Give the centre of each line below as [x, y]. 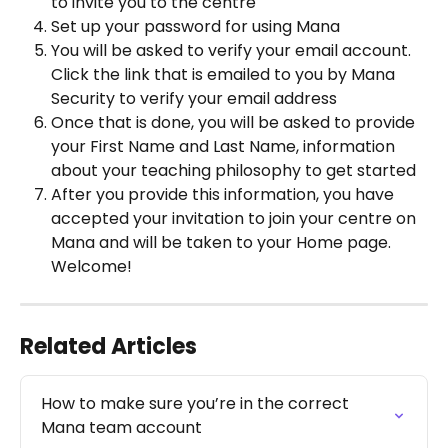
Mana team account [121, 427]
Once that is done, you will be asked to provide [235, 122]
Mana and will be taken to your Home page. [223, 242]
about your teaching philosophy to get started [235, 170]
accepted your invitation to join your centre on [235, 218]
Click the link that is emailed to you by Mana [225, 74]
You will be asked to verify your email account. [233, 50]
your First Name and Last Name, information [225, 146]
